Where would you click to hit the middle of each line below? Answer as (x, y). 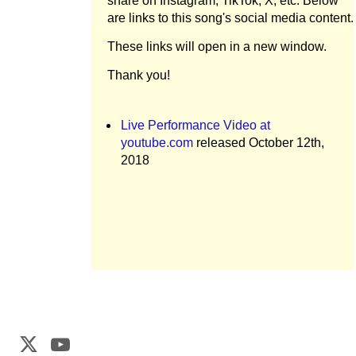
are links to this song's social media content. (230, 18)
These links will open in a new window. (217, 46)
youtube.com (157, 143)
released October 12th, (259, 143)
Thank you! (139, 75)
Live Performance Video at (195, 125)
